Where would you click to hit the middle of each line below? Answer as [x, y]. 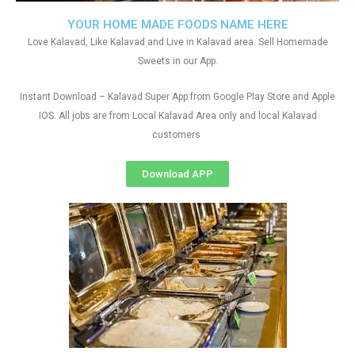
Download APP [177, 174]
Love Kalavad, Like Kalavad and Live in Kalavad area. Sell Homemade [177, 42]
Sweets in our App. [177, 61]
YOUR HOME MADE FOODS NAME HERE [177, 25]
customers [177, 135]
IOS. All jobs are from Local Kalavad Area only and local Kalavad [177, 116]
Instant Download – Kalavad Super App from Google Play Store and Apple [177, 97]
